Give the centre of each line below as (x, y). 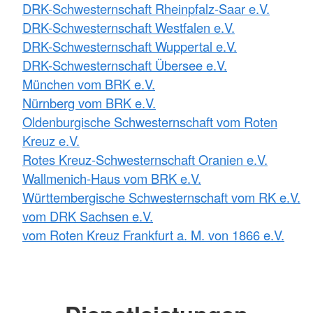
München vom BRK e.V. (89, 83)
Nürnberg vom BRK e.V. (89, 102)
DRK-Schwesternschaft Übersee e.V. (125, 65)
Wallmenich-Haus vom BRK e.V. (112, 178)
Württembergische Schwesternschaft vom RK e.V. (161, 197)
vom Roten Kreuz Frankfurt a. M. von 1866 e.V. (153, 234)
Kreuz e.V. (51, 140)
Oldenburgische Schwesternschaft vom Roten (150, 121)
